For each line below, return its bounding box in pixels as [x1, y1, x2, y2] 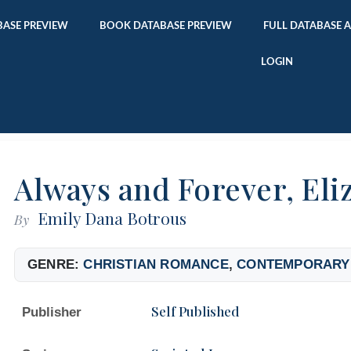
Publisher [22, 304, 81, 320]
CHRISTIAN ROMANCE [83, 256, 229, 272]
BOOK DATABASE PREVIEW [100, 21, 233, 31]
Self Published [151, 302, 240, 320]
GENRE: [27, 256, 84, 272]
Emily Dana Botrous [38, 206, 187, 229]
